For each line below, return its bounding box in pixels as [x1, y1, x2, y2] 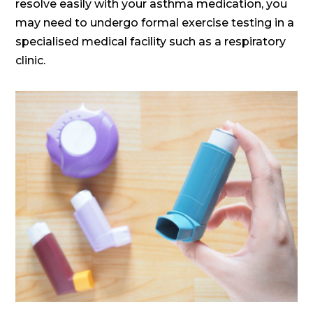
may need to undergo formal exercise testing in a [15, 15, 295, 29]
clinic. [15, 53, 46, 67]
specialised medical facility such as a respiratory [15, 34, 286, 48]
